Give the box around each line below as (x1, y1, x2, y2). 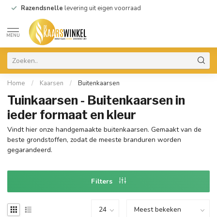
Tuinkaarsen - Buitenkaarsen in (7, 93, 185, 108)
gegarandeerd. (7, 145, 52, 155)
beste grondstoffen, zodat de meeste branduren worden (7, 135, 181, 144)
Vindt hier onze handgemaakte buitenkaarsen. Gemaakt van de (7, 125, 201, 134)
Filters (91, 176, 114, 186)
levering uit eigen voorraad (63, 4, 141, 13)
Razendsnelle (21, 4, 63, 13)
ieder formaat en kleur (7, 108, 136, 122)
